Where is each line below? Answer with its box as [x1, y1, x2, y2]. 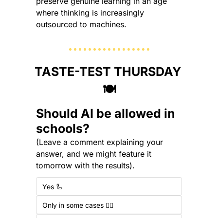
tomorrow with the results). [36, 161, 135, 171]
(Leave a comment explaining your [36, 137, 163, 147]
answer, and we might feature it [36, 149, 151, 159]
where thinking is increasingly [36, 8, 144, 18]
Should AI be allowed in [36, 106, 175, 121]
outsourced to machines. [36, 19, 127, 30]
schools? [36, 121, 90, 136]
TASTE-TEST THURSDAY [34, 64, 181, 79]
